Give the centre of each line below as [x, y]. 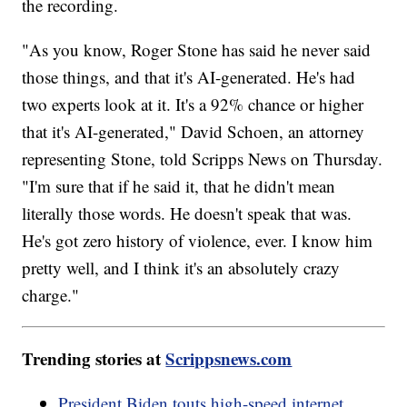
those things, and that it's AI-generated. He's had [189, 76]
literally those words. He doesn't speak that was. [187, 213]
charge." [51, 294]
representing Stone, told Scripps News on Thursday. [203, 158]
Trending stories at [94, 358]
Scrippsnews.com [229, 358]
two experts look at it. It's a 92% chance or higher [193, 104]
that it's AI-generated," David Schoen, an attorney [194, 131]
